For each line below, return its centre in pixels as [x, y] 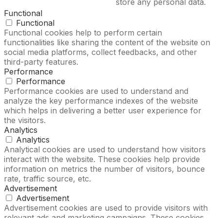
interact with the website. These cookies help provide [102, 159]
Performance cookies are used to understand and [96, 91]
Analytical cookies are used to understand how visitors [105, 150]
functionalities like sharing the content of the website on [107, 43]
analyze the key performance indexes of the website [101, 101]
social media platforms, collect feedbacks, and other [100, 52]
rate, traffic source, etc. [47, 179]
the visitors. [25, 120]
